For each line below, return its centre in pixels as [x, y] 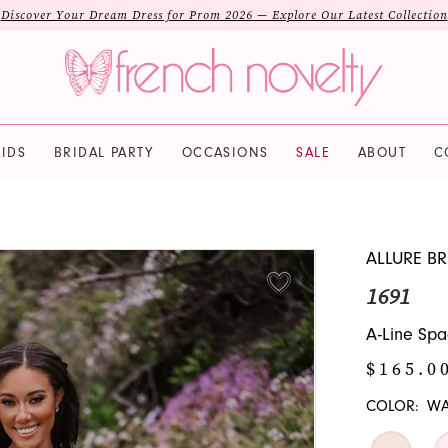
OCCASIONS [225, 152]
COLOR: [392, 406]
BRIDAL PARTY [103, 152]
